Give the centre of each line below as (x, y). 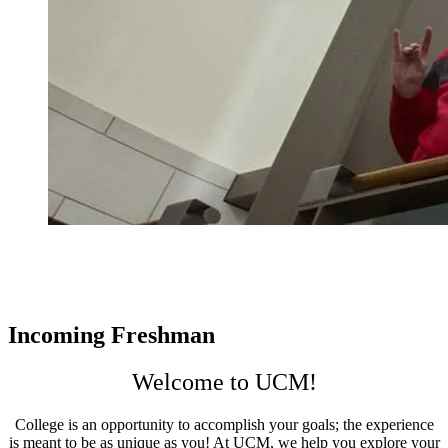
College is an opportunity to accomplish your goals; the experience (224, 425)
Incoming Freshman (111, 335)
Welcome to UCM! (224, 382)
